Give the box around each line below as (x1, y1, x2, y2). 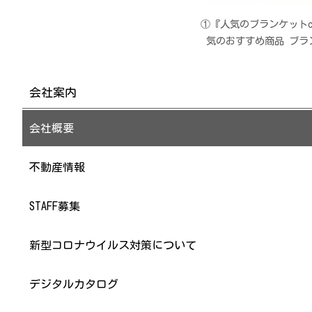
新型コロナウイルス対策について (29, 240, 196, 251)
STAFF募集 (29, 201, 80, 212)
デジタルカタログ (29, 279, 118, 290)
